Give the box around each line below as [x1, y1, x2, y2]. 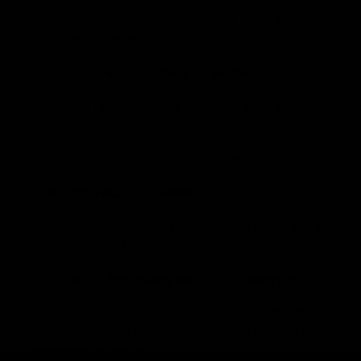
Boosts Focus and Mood [48, 184, 197, 201]
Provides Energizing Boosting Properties [48, 271, 300, 288]
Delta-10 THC [255, 305, 341, 322]
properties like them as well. [32, 118, 201, 135]
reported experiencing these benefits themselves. [32, 31, 329, 48]
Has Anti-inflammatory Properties [48, 64, 258, 81]
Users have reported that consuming [32, 305, 256, 322]
